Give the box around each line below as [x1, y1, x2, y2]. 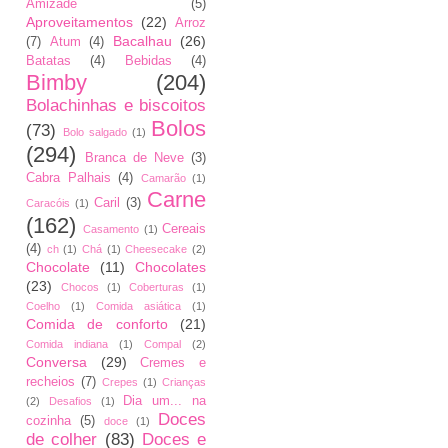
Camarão [140, 172, 186, 184]
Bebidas [124, 54, 172, 68]
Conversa [26, 354, 87, 370]
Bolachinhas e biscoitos [26, 96, 206, 115]
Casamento [83, 223, 140, 235]
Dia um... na [123, 394, 207, 408]
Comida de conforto [26, 316, 168, 332]
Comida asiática [96, 300, 181, 312]
